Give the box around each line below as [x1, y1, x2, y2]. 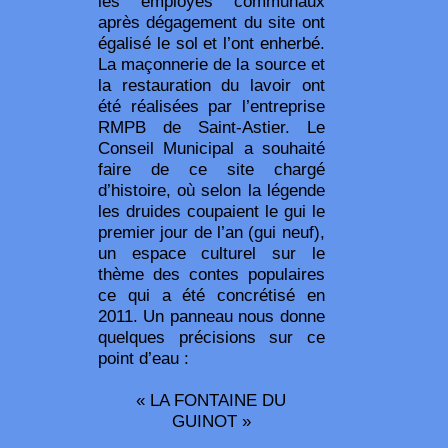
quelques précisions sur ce [98, 326, 325, 347]
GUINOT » [171, 410, 251, 431]
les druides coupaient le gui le [98, 200, 325, 221]
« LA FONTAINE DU [136, 389, 287, 410]
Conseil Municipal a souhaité [98, 137, 325, 158]
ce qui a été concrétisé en [98, 284, 325, 305]
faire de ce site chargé [98, 158, 325, 179]
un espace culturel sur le [98, 242, 325, 263]
